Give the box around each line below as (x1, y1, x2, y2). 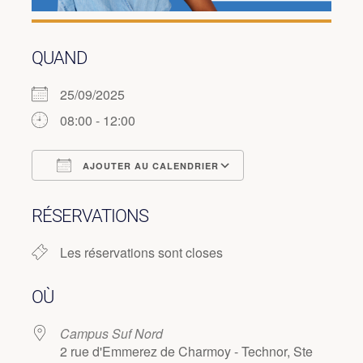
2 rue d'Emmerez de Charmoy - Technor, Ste (59, 341, 313, 361)
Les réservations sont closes (59, 242, 223, 262)
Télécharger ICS (59, 185, 154, 204)
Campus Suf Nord (59, 323, 163, 343)
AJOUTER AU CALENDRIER (79, 159, 219, 172)
